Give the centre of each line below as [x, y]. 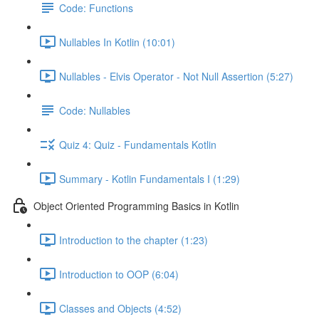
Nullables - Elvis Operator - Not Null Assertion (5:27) [176, 76]
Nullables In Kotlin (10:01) [117, 42]
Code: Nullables [95, 110]
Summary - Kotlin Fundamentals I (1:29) [150, 178]
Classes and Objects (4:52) [120, 308]
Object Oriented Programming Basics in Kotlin [136, 205]
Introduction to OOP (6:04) [119, 274]
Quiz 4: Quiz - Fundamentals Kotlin [138, 144]
